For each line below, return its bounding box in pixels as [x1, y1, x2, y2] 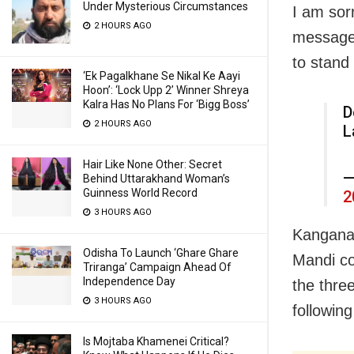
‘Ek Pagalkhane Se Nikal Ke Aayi [83, 70, 240, 82]
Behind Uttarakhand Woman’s [83, 172, 230, 185]
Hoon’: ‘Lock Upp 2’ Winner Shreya [83, 84, 249, 96]
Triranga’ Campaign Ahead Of [83, 261, 232, 273]
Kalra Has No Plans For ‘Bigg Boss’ [83, 98, 250, 111]
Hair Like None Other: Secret [83, 158, 222, 171]
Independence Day [83, 275, 175, 288]
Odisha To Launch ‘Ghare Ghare [83, 247, 239, 259]
